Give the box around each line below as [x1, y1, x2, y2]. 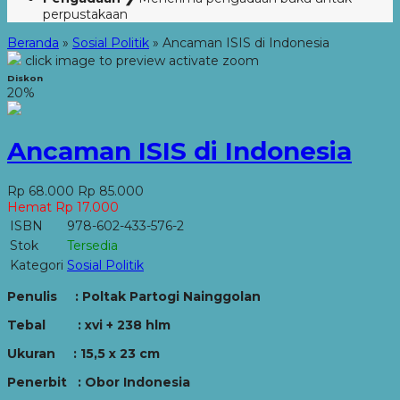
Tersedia [67, 237, 118, 254]
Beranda [7, 35, 59, 51]
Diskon [7, 73, 43, 83]
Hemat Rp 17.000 [7, 198, 119, 215]
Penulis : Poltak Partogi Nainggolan [7, 287, 261, 304]
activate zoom [169, 53, 259, 69]
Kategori [10, 256, 63, 273]
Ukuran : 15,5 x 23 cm [7, 345, 160, 362]
